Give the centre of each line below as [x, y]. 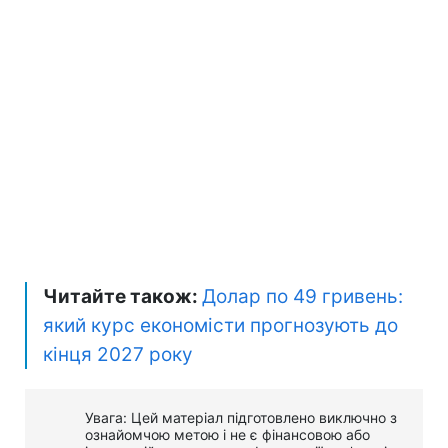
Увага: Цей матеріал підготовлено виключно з [241, 417]
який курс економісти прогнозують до [220, 325]
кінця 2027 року [118, 354]
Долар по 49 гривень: [302, 296]
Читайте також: [122, 296]
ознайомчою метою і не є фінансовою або [227, 434]
